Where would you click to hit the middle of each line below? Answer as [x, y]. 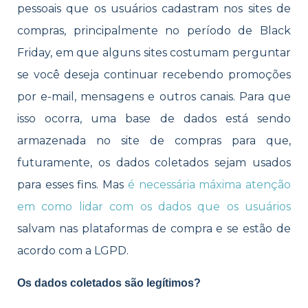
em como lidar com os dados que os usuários [154, 207]
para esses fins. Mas [73, 185]
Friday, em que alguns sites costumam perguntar [154, 53]
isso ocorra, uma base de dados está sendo [154, 119]
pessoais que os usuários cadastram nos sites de [154, 9]
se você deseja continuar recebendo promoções [154, 75]
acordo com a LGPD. [73, 251]
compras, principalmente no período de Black [154, 31]
